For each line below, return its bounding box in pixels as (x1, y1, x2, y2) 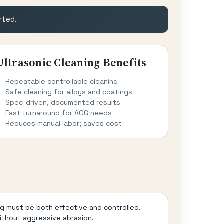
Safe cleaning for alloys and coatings (5, 87, 132, 96)
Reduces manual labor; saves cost (5, 118, 122, 128)
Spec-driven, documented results (5, 97, 120, 107)
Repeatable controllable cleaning (5, 76, 118, 86)
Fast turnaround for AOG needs (5, 108, 112, 117)
